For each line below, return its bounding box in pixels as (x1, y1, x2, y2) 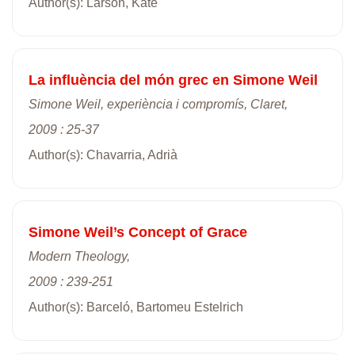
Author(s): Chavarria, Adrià (29, 147, 177, 162)
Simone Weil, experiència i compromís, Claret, (29, 97, 288, 111)
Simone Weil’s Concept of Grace (29, 223, 247, 240)
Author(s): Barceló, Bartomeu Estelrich (29, 300, 243, 314)
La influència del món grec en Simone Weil (29, 71, 318, 88)
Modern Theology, (29, 249, 130, 263)
